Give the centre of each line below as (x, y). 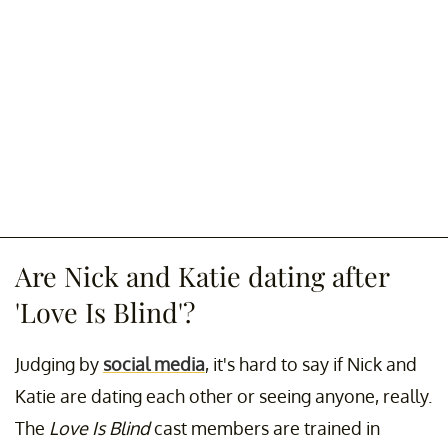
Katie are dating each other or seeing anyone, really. (223, 396)
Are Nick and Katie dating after (202, 276)
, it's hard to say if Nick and (311, 364)
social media (154, 364)
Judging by (59, 364)
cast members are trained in (267, 428)
